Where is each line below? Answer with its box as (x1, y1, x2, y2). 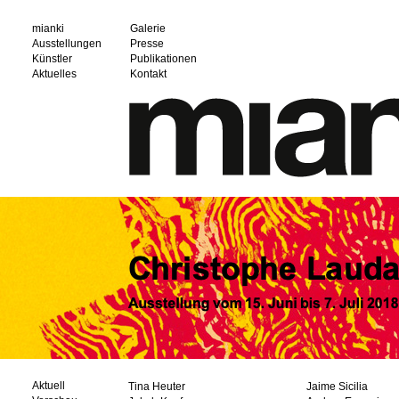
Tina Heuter (128, 380, 185, 393)
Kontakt (130, 68, 167, 80)
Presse (130, 37, 164, 50)
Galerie (130, 22, 166, 35)
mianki (32, 22, 64, 35)
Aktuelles (32, 68, 77, 80)
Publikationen (130, 53, 197, 65)
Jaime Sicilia (306, 380, 368, 393)
